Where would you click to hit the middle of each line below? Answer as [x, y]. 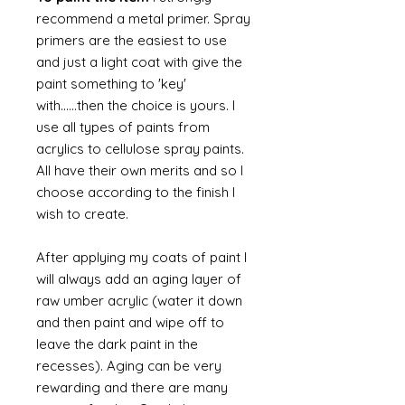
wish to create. [82, 214]
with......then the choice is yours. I [136, 105]
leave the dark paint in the [117, 344]
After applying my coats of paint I [141, 257]
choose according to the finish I [136, 192]
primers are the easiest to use [132, 40]
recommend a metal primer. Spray [143, 19]
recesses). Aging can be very [129, 366]
